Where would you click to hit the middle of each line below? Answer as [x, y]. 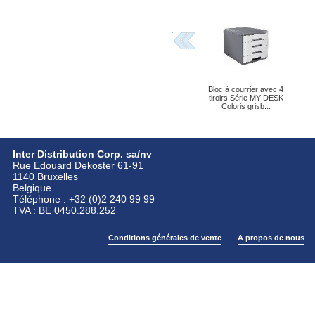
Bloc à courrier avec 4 [246, 90]
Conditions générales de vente [165, 238]
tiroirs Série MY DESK [246, 98]
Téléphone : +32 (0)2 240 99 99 [83, 199]
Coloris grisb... [246, 107]
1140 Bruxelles [45, 177]
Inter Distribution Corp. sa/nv [82, 154]
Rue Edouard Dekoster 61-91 [78, 166]
